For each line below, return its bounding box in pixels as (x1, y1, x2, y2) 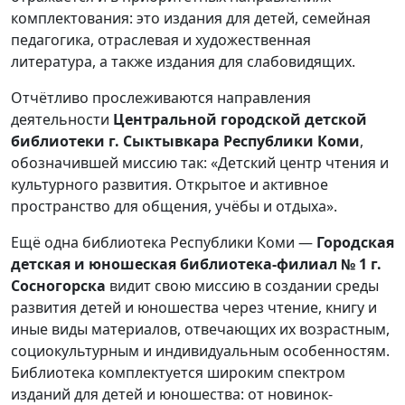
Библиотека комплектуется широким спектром (11, 362, 345, 382)
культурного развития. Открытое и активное (11, 174, 328, 194)
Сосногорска (11, 275, 106, 296)
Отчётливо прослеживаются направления (11, 87, 311, 108)
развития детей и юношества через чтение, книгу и (11, 297, 377, 317)
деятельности (11, 108, 113, 129)
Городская (316, 231, 394, 252)
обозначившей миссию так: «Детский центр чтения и (11, 152, 389, 173)
